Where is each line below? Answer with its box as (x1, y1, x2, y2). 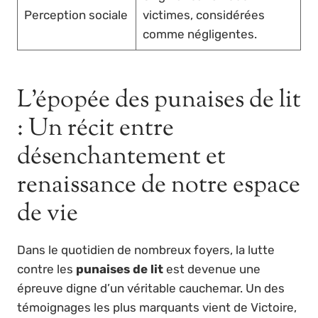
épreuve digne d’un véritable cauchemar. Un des (17, 280, 285, 295)
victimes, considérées (142, 7, 265, 22)
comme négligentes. (142, 26, 257, 41)
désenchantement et (17, 139, 226, 175)
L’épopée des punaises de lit (17, 82, 301, 118)
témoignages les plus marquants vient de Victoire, (17, 300, 297, 314)
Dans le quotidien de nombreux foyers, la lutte (17, 242, 275, 257)
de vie (17, 196, 78, 231)
